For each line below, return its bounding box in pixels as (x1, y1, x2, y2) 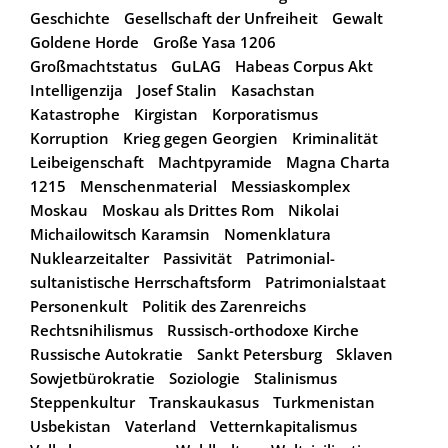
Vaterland (125, 415, 196, 436)
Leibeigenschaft (30, 151, 144, 172)
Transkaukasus (149, 391, 259, 412)
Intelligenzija (30, 79, 123, 100)
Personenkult (30, 295, 128, 316)
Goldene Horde (30, 31, 139, 52)
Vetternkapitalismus (210, 415, 357, 436)
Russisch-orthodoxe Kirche (167, 319, 359, 340)
